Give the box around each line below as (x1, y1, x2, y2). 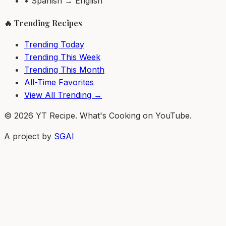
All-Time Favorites (24, 77, 94, 87)
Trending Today (24, 39, 84, 49)
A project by (4, 131, 51, 141)
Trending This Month (24, 65, 104, 75)
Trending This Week (24, 52, 100, 62)
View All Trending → (24, 90, 102, 100)
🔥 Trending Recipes (4, 17, 82, 28)
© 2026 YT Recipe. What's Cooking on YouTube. (4, 110, 192, 121)
